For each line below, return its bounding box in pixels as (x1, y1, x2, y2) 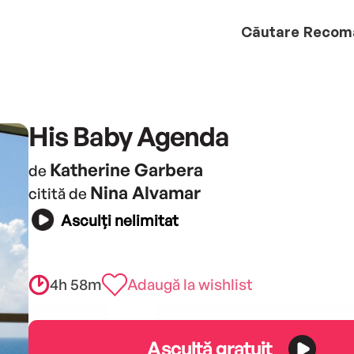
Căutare (241, 22, 299, 40)
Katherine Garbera (49, 158, 203, 180)
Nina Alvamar (89, 181, 201, 203)
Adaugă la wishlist (126, 274, 253, 294)
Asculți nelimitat (60, 211, 179, 231)
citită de (28, 183, 90, 203)
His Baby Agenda (28, 119, 229, 153)
